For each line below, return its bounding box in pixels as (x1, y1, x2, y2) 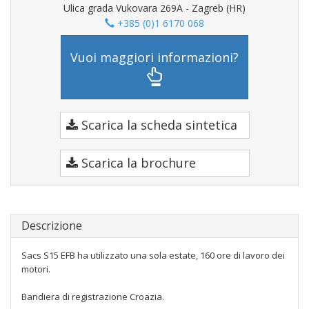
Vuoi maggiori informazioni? (70, 48, 239, 66)
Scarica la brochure (77, 154, 196, 171)
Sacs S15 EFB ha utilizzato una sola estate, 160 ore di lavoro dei (21, 249, 285, 261)
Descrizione (21, 218, 82, 233)
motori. (21, 263, 50, 275)
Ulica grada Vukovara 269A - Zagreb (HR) (63, 1, 246, 14)
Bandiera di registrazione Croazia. (21, 290, 164, 303)
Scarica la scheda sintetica (77, 117, 237, 133)
